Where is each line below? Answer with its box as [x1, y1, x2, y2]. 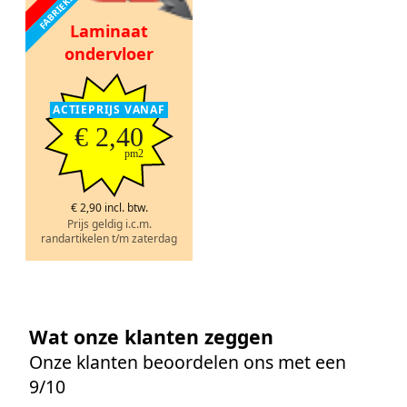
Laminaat [70, 19, 148, 42]
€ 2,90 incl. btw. [70, 200, 148, 216]
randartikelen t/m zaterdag [41, 231, 177, 247]
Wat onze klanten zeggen [29, 323, 273, 351]
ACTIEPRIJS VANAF [53, 101, 165, 117]
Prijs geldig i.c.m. [66, 216, 152, 233]
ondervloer [65, 42, 154, 65]
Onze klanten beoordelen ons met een [29, 350, 346, 375]
